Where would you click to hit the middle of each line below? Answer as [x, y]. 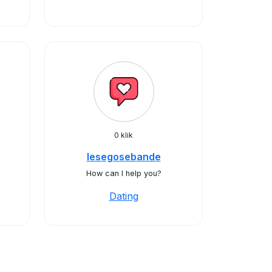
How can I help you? [124, 173]
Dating [124, 196]
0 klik [124, 135]
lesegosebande [124, 157]
